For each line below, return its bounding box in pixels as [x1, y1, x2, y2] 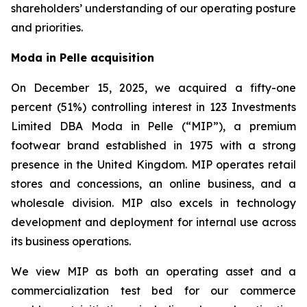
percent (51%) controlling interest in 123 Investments [11, 99, 296, 114]
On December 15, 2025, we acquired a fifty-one [11, 80, 296, 95]
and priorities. [11, 20, 83, 34]
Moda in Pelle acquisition [11, 50, 154, 64]
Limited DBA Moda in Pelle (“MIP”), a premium [11, 119, 296, 133]
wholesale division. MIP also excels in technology [11, 195, 296, 210]
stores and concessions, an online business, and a [11, 176, 296, 191]
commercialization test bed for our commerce [11, 283, 296, 297]
